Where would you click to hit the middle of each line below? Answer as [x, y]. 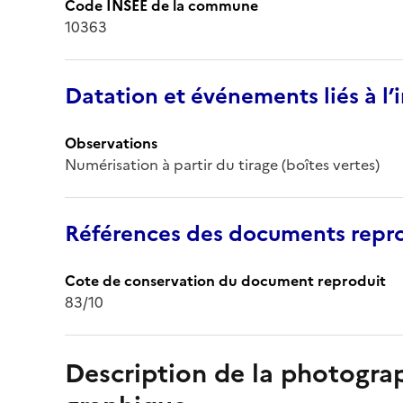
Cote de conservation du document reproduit [225, 280]
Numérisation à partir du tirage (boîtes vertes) [222, 164]
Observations [111, 143]
